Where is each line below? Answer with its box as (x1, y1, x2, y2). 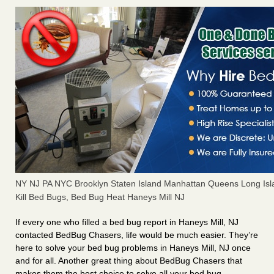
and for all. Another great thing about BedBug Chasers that (15, 256, 242, 266)
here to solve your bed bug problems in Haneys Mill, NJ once (15, 243, 251, 253)
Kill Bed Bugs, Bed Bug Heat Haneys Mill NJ (15, 192, 185, 202)
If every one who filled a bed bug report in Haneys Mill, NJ (15, 217, 239, 228)
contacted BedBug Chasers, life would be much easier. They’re (15, 230, 258, 240)
